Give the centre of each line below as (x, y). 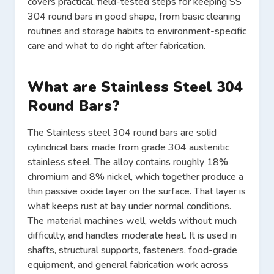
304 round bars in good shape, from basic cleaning (134, 17)
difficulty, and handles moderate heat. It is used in (132, 236)
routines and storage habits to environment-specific (137, 31)
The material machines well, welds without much (132, 221)
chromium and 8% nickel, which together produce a (135, 177)
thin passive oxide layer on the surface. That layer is (137, 192)
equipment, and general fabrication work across (128, 265)
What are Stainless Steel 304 (135, 87)
